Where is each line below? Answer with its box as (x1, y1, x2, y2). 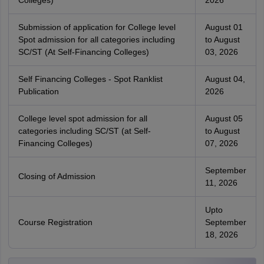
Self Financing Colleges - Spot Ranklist (18, 74, 163, 84)
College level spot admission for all (18, 114, 147, 123)
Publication (18, 87, 59, 96)
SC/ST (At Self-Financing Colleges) (18, 47, 149, 57)
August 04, (204, 74, 245, 84)
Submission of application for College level (18, 22, 176, 32)
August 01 (204, 22, 243, 32)
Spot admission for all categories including (18, 35, 175, 44)
